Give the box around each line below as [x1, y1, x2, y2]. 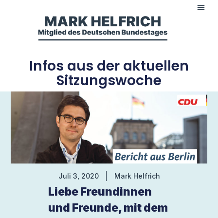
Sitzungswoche [56, 71, 162, 90]
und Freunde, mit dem [48, 200, 168, 214]
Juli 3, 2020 [58, 172, 99, 181]
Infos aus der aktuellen [29, 56, 189, 75]
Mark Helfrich [114, 172, 160, 181]
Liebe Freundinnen [48, 184, 152, 198]
